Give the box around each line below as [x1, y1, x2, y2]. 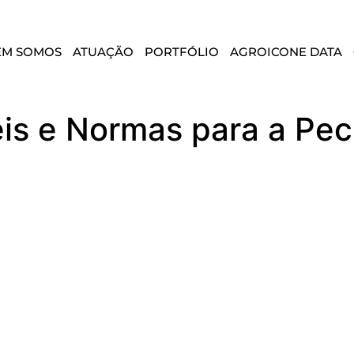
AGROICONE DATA [230, 44, 342, 59]
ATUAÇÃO [73, 44, 134, 59]
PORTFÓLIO [145, 44, 219, 59]
